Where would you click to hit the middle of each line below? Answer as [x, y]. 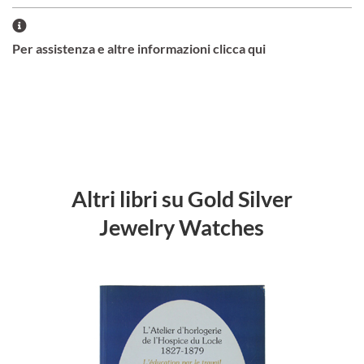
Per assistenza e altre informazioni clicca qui [139, 48]
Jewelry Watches [182, 227]
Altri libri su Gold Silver [182, 198]
